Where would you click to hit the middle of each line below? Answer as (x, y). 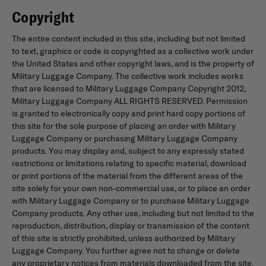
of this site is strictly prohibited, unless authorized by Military (123, 238)
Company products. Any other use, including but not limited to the (133, 213)
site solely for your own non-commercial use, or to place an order (131, 188)
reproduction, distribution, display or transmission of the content (131, 225)
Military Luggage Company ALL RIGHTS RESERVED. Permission (130, 101)
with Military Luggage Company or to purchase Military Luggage (131, 200)
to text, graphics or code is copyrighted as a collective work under (133, 51)
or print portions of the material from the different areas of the (127, 175)
